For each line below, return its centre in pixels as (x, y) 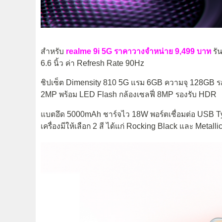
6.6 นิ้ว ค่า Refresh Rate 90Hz (92, 63)
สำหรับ (52, 51)
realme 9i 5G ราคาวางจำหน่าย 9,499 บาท (138, 51)
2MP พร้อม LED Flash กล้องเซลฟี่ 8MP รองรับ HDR (129, 95)
